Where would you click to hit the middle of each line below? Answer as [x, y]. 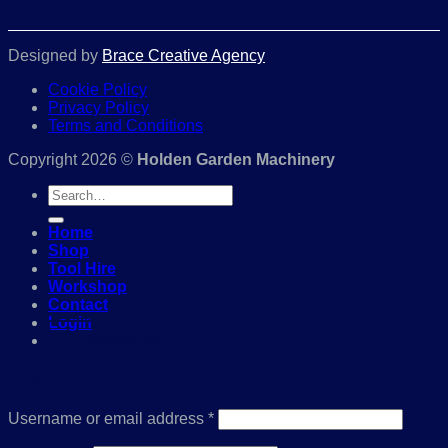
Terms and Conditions [125, 126]
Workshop [87, 287]
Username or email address [108, 419]
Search [72, 193]
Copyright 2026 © [72, 160]
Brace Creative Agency [183, 56]
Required [246, 417]
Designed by [55, 56]
